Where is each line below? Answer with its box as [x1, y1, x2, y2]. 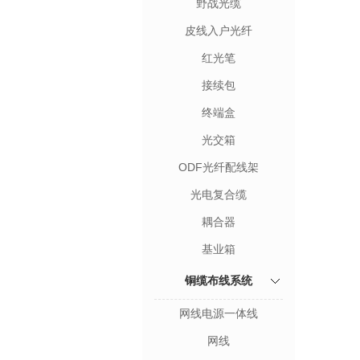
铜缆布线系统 [185, 274, 252, 287]
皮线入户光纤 [185, 24, 252, 37]
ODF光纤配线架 [178, 161, 259, 174]
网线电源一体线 [179, 307, 258, 320]
